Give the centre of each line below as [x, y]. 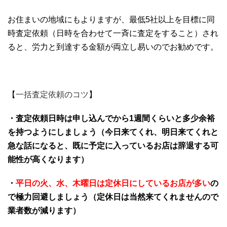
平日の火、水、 [44, 183]
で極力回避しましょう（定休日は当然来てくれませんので [113, 197]
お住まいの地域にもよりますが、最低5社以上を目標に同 [111, 20]
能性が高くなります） [48, 160]
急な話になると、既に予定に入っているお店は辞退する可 [113, 146]
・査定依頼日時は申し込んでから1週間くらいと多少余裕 [111, 119]
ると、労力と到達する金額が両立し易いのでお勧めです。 [113, 47]
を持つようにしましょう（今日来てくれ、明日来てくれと [113, 132]
